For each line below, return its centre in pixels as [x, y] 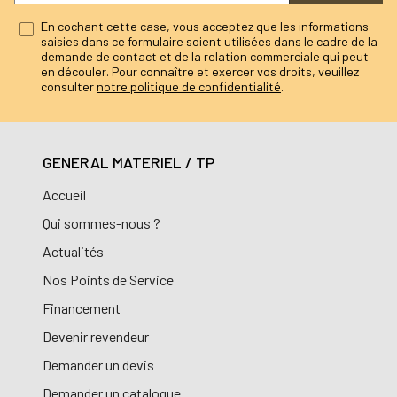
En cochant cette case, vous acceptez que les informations [205, 27]
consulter [69, 87]
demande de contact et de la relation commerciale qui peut [205, 57]
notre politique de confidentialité [189, 87]
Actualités [73, 252]
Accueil [64, 195]
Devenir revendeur [96, 337]
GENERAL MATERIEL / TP [128, 163]
